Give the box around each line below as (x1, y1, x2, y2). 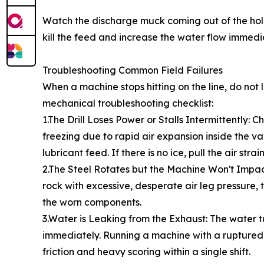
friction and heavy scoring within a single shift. (42, 245, 250, 258)
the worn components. (42, 196, 141, 208)
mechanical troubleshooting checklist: (42, 97, 213, 109)
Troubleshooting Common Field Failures (42, 64, 223, 76)
